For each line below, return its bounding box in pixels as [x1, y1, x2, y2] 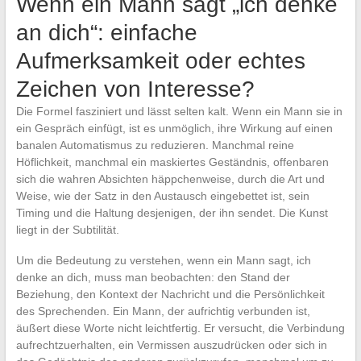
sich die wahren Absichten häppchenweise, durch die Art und [15, 172, 325, 185]
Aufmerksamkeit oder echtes [15, 48, 305, 73]
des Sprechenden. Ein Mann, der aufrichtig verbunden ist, [15, 304, 310, 317]
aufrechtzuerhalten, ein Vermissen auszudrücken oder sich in [15, 338, 327, 351]
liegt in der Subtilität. [15, 222, 119, 236]
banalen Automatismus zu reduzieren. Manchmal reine [15, 138, 294, 151]
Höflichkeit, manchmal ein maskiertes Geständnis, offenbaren [15, 155, 329, 168]
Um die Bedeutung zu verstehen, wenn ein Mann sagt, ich [15, 253, 311, 267]
